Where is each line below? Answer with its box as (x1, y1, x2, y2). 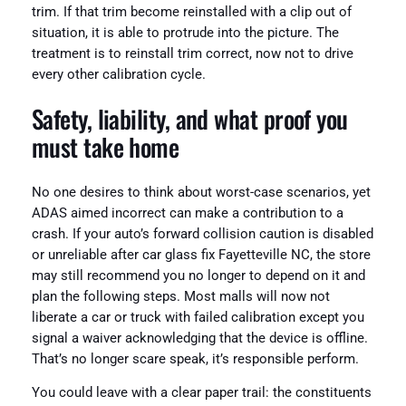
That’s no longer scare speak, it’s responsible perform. (31, 351, 359, 367)
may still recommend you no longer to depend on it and (31, 267, 365, 284)
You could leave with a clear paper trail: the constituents (31, 385, 372, 401)
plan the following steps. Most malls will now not (31, 288, 330, 304)
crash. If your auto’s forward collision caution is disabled (31, 226, 373, 242)
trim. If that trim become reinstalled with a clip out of (31, 4, 352, 20)
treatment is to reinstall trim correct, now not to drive (31, 45, 353, 62)
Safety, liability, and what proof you (31, 101, 348, 138)
